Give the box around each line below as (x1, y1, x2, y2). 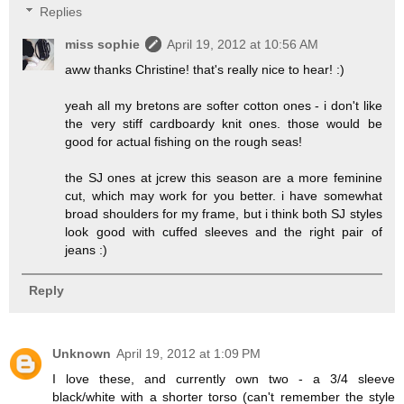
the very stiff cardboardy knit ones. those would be (65, 115, 382, 131)
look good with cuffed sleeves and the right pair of (65, 224, 382, 239)
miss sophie (65, 36, 141, 51)
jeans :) (65, 242, 108, 257)
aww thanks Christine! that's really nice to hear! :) (65, 61, 345, 77)
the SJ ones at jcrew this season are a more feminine (65, 170, 382, 185)
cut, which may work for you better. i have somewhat (65, 188, 382, 203)
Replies (40, 4, 83, 19)
